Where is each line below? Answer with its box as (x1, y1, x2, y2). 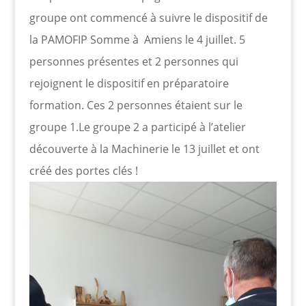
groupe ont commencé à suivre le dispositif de (29, 10, 268, 25)
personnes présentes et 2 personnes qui (29, 53, 238, 69)
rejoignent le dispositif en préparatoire (29, 75, 229, 91)
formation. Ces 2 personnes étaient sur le (29, 97, 242, 113)
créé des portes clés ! (29, 163, 138, 178)
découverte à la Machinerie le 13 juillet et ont (29, 141, 260, 156)
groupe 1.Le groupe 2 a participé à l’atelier (29, 119, 246, 135)
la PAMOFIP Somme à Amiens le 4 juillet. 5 (29, 31, 245, 47)
